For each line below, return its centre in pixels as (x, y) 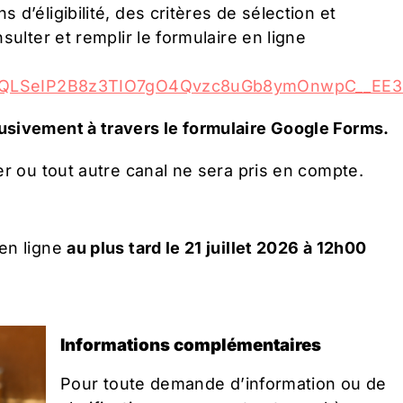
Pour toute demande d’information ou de (224, 383)
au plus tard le (126, 248)
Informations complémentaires (191, 345)
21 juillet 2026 (242, 248)
